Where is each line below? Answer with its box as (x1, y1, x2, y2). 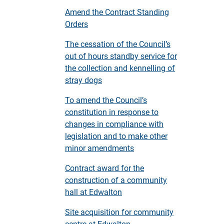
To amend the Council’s (65, 94, 147, 105)
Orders (65, 18, 88, 29)
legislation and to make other (65, 130, 167, 141)
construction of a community (65, 174, 167, 185)
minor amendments (65, 142, 134, 153)
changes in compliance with (65, 118, 163, 129)
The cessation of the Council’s (65, 38, 170, 49)
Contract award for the (65, 162, 144, 173)
